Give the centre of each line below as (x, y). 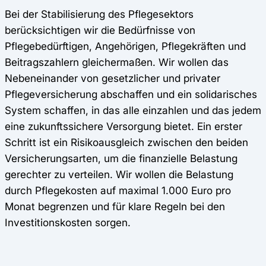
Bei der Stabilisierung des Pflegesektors (99, 14)
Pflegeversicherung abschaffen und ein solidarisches (131, 94)
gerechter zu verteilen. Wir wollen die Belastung (119, 174)
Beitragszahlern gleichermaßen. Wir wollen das (117, 62)
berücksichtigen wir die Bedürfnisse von (100, 30)
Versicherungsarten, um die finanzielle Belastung (121, 158)
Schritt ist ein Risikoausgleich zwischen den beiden (126, 142)
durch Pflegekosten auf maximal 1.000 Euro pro (118, 190)
